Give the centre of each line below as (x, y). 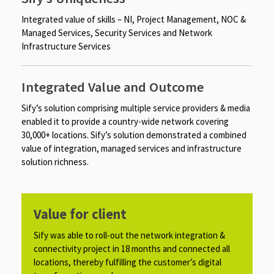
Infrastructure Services (66, 46)
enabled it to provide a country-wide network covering (125, 121)
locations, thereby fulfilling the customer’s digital (128, 262)
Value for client (80, 214)
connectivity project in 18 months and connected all (132, 248)
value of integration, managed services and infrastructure (131, 148)
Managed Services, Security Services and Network (117, 32)
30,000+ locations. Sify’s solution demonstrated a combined (134, 135)
